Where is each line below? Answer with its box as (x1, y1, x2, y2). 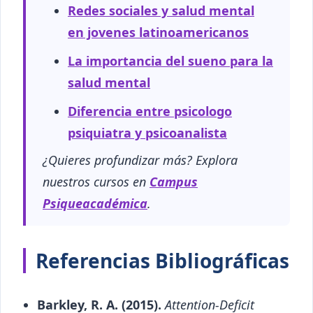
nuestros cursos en (43, 173, 150, 190)
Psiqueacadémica (43, 194, 147, 212)
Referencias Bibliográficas (36, 247, 289, 274)
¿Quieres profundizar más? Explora (43, 151, 238, 168)
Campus (150, 173, 198, 190)
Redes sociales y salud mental (68, 1, 254, 19)
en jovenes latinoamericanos (68, 23, 249, 41)
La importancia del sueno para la (68, 52, 273, 69)
